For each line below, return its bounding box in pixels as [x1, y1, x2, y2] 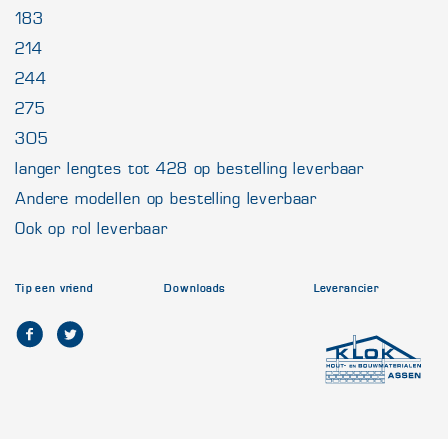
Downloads [164, 282, 226, 295]
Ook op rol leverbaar [15, 219, 168, 238]
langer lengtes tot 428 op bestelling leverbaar [15, 159, 365, 178]
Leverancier [313, 282, 380, 295]
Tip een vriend [15, 282, 93, 295]
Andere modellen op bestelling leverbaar [15, 189, 318, 208]
